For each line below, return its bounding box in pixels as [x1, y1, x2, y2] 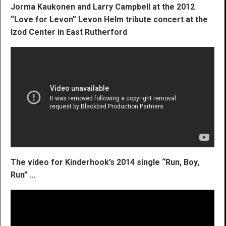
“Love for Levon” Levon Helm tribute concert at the [11, 14, 208, 24]
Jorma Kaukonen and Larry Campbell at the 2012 [11, 2, 195, 12]
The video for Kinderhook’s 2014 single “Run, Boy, [11, 157, 199, 167]
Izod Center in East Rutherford [11, 27, 127, 37]
